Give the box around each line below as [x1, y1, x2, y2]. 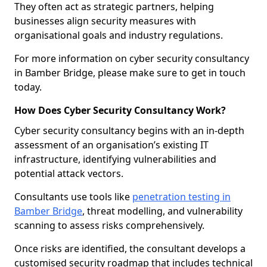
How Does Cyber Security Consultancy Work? [14, 104, 226, 117]
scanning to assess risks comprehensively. [14, 219, 204, 232]
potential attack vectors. [14, 167, 123, 180]
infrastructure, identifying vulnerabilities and [14, 153, 216, 166]
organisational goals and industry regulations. [14, 29, 223, 42]
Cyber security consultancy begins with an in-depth [14, 124, 244, 137]
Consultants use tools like [14, 190, 132, 203]
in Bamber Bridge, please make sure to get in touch [14, 66, 246, 79]
